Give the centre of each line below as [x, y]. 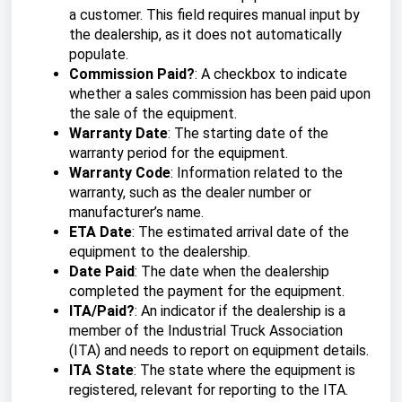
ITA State [101, 370]
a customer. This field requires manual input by [214, 15]
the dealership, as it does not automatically [205, 35]
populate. [99, 54]
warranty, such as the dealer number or [190, 192]
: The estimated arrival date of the [240, 232]
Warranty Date [118, 133]
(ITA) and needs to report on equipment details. [219, 350]
